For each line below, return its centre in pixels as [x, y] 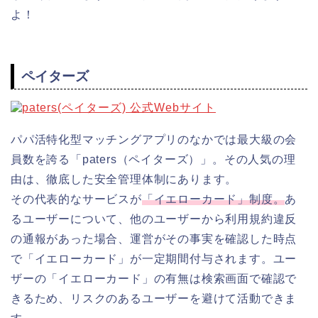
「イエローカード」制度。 [213, 199]
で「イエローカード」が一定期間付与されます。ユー [154, 258]
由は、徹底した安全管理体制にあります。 [124, 179]
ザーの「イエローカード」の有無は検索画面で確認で [154, 278]
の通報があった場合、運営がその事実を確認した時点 [154, 238]
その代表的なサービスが [76, 199]
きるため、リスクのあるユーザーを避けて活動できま [154, 298]
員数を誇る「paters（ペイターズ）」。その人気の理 [153, 159]
